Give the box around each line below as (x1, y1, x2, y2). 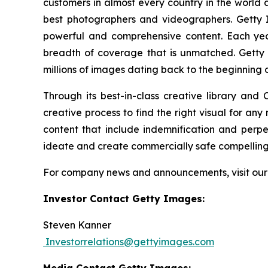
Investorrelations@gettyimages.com (43, 236, 214, 248)
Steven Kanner (43, 219, 111, 231)
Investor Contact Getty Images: (43, 193, 205, 205)
